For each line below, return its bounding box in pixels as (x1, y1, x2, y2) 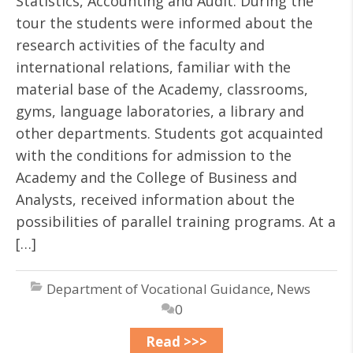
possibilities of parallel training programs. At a (16, 212, 336, 231)
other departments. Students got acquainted (16, 124, 323, 143)
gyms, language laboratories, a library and (16, 102, 304, 121)
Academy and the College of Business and (16, 168, 297, 187)
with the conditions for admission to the (16, 146, 292, 165)
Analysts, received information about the (16, 190, 295, 209)
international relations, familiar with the (16, 58, 291, 76)
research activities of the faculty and (16, 35, 265, 54)
